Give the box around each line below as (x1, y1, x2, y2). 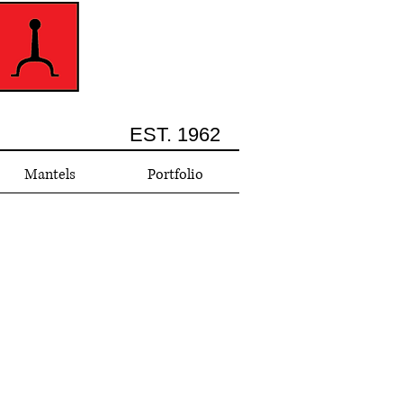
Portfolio (148, 165, 203, 184)
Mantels (24, 165, 76, 184)
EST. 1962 (130, 123, 220, 146)
